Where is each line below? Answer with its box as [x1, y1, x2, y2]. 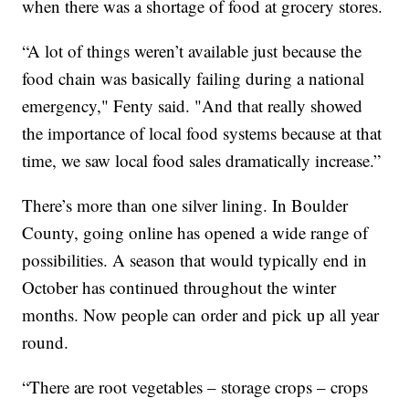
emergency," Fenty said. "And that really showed [22, 93, 363, 117]
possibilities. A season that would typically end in [22, 247, 368, 271]
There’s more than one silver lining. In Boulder [22, 193, 349, 216]
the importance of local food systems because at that [22, 121, 383, 144]
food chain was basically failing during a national [22, 66, 365, 89]
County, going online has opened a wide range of [22, 220, 369, 244]
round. [22, 330, 69, 353]
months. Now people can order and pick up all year [22, 302, 380, 326]
